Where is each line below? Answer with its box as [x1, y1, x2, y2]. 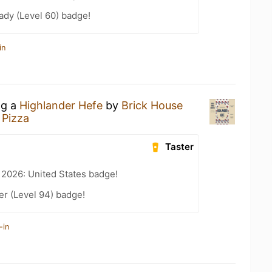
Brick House [121, 98, 183, 112]
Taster [165, 140, 194, 152]
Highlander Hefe [19, 98, 103, 112]
